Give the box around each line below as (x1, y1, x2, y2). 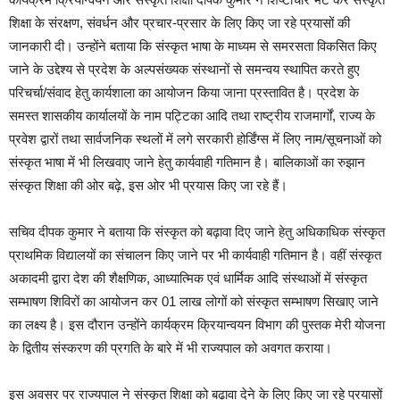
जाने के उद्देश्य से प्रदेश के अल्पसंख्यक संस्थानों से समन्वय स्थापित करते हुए (9, 62, 360, 77)
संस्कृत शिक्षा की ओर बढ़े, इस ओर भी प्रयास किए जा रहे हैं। (9, 178, 287, 193)
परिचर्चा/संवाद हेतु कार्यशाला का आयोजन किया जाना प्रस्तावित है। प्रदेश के (9, 85, 359, 100)
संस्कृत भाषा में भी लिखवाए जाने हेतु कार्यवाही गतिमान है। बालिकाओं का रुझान (9, 154, 365, 170)
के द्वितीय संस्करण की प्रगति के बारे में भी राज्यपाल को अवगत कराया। (9, 340, 332, 355)
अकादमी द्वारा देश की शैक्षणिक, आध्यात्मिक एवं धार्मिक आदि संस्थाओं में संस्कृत (9, 271, 367, 286)
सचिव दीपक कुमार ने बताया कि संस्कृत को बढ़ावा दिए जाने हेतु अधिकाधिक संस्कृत (9, 224, 385, 239)
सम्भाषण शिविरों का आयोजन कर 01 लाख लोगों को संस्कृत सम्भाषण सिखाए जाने (9, 294, 379, 309)
